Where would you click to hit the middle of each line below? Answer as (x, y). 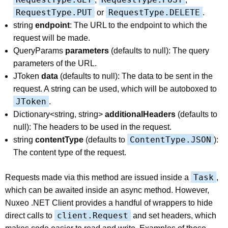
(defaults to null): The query (159, 50)
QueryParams (39, 50)
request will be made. (52, 38)
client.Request (93, 215)
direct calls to (30, 215)
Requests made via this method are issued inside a (98, 177)
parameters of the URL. (55, 63)
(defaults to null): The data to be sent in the (135, 76)
